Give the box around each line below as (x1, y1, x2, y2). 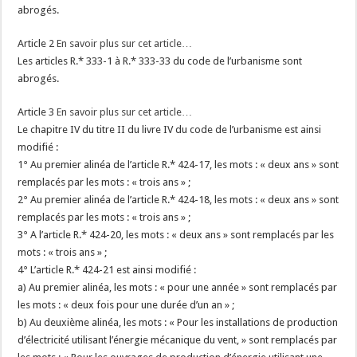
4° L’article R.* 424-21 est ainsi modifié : (18, 264, 197, 276)
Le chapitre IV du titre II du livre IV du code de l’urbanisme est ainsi (18, 124, 322, 135)
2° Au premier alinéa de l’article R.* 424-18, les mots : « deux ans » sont (18, 194, 339, 206)
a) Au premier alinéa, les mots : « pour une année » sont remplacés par (18, 281, 338, 293)
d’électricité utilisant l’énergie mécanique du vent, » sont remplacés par (18, 334, 338, 346)
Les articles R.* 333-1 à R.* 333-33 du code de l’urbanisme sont (18, 55, 303, 67)
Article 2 (18, 37, 57, 49)
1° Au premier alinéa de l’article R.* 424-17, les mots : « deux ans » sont (18, 159, 339, 171)
